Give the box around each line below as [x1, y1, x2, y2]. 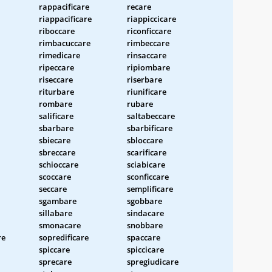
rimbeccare [127, 37, 169, 49]
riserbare [127, 73, 162, 85]
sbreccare [39, 146, 75, 158]
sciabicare [127, 158, 165, 170]
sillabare [39, 207, 72, 219]
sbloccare [127, 134, 163, 146]
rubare [127, 98, 153, 109]
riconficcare [127, 25, 171, 36]
